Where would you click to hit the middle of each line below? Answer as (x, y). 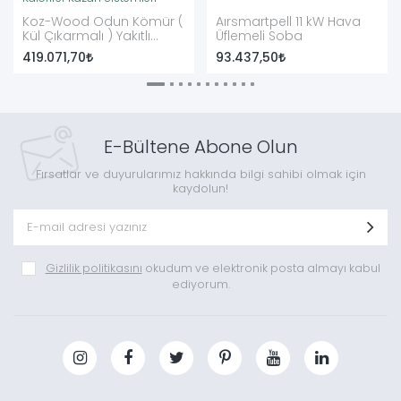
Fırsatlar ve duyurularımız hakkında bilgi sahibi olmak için (200, 174)
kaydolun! (200, 188)
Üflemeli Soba (259, 36)
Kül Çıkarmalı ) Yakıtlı (86, 36)
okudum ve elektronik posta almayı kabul (261, 268)
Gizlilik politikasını (94, 268)
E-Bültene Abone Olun (200, 147)
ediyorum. (200, 284)
